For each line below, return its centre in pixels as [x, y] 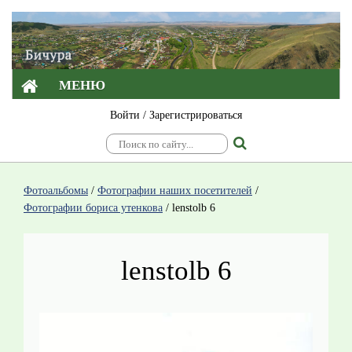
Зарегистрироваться [196, 115]
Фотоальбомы [56, 191]
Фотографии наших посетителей [175, 191]
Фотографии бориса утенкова [93, 208]
